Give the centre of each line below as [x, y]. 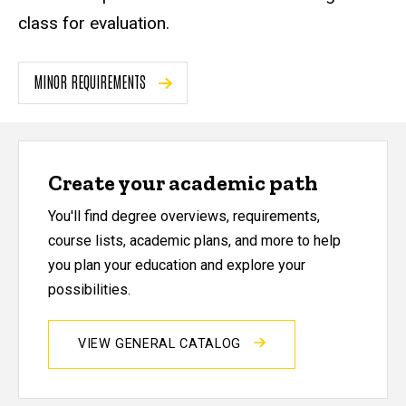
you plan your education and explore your [177, 265]
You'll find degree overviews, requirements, [184, 216]
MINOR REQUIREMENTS [92, 82]
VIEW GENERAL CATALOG [162, 343]
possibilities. [89, 289]
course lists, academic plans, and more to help [194, 240]
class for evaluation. [96, 24]
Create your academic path [183, 183]
